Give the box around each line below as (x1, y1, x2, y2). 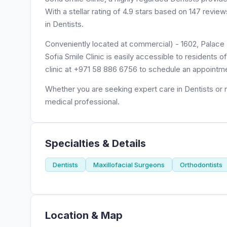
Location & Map (45, 209, 123, 221)
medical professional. (45, 97, 120, 106)
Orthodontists (180, 161, 222, 169)
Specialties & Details (45, 137, 146, 149)
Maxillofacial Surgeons (93, 161, 165, 169)
